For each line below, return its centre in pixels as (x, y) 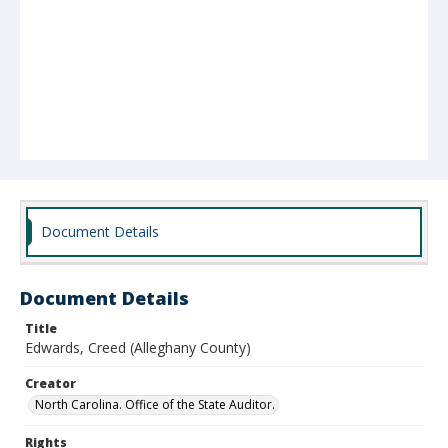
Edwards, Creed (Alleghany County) (138, 347)
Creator (50, 383)
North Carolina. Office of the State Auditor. (155, 404)
